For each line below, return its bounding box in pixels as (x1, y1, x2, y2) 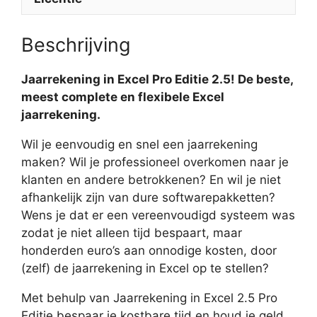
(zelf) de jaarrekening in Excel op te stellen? (21, 261, 269, 276)
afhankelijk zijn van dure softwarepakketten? (21, 190, 275, 205)
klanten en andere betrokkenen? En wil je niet (21, 173, 281, 188)
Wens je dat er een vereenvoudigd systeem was (21, 208, 295, 223)
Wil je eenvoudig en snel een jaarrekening (21, 137, 258, 152)
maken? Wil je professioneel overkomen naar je (21, 155, 289, 170)
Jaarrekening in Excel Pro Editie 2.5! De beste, (21, 72, 293, 87)
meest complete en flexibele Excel (21, 90, 224, 105)
